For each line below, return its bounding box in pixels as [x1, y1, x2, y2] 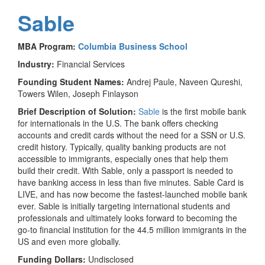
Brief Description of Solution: [18, 105, 138, 117]
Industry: [18, 57, 57, 70]
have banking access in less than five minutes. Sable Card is [18, 176, 244, 188]
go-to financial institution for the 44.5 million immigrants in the [18, 223, 247, 235]
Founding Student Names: [18, 75, 127, 88]
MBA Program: [18, 40, 76, 52]
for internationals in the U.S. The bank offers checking [18, 117, 218, 129]
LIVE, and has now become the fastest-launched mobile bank [18, 188, 247, 200]
